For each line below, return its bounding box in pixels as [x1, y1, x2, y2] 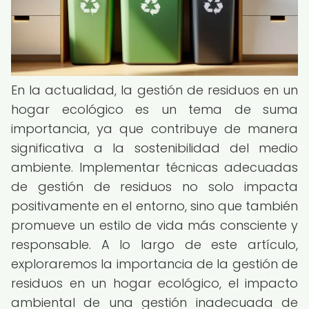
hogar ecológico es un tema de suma [11, 101, 298, 118]
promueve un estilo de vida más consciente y [11, 217, 298, 234]
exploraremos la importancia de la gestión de [11, 255, 298, 272]
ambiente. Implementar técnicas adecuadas [11, 159, 298, 176]
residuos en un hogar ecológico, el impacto [11, 275, 298, 292]
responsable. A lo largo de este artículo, [11, 236, 298, 253]
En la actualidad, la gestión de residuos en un [11, 81, 298, 99]
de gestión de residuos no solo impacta [11, 178, 298, 195]
